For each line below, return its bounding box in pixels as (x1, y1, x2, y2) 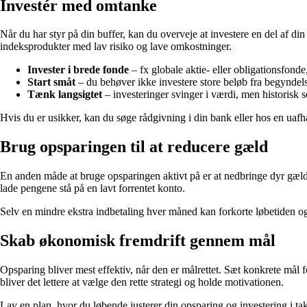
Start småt (27, 76, 75, 88)
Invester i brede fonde (27, 64, 129, 76)
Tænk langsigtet (27, 88, 102, 101)
